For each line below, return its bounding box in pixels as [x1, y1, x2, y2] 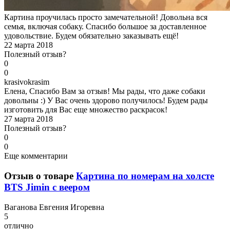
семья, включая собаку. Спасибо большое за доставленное [4, 22, 206, 31]
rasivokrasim [8, 78, 49, 87]
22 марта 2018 [4, 41, 53, 50]
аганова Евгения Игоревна [10, 202, 104, 212]
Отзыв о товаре [4, 170, 76, 181]
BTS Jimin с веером [4, 181, 90, 193]
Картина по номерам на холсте [76, 170, 214, 181]
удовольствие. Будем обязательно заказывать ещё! [4, 31, 179, 41]
